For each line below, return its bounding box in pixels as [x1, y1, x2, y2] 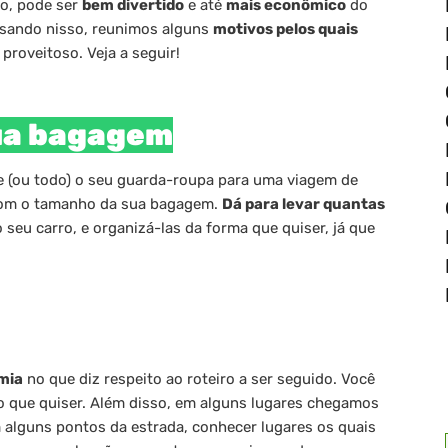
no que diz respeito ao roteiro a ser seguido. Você [23, 369, 375, 388]
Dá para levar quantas [222, 194, 385, 213]
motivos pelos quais [213, 19, 358, 38]
